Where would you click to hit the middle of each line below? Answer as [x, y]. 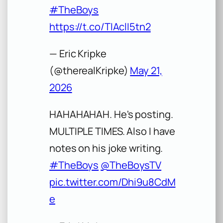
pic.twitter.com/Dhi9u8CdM [112, 182]
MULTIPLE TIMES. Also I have [112, 131]
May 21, [146, 71]
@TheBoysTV [131, 165]
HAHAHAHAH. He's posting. [111, 114]
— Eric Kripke [78, 54]
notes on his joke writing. [106, 148]
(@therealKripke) [90, 71]
